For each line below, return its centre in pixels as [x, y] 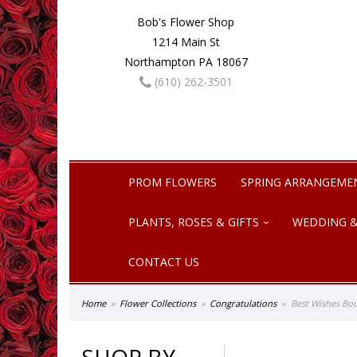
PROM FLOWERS [172, 182]
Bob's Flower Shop [186, 22]
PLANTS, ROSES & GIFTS [193, 222]
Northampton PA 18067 [186, 62]
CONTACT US [163, 262]
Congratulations [243, 303]
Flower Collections [158, 303]
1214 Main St [186, 42]
